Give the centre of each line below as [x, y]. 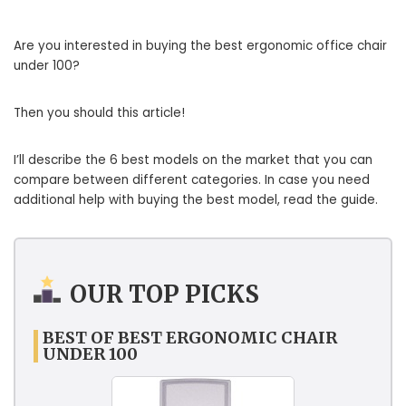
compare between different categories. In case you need [192, 180]
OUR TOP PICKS [164, 295]
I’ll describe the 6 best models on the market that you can [193, 160]
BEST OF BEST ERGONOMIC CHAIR [190, 337]
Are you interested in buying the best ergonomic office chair [200, 46]
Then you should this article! [99, 113]
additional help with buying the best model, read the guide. [196, 200]
